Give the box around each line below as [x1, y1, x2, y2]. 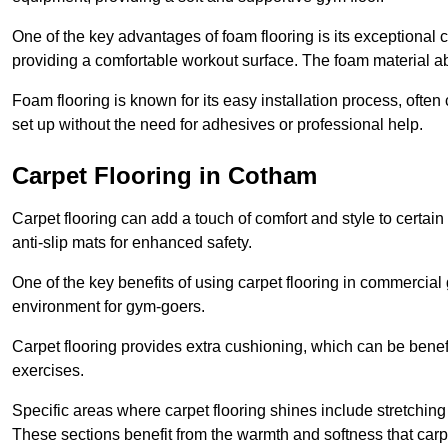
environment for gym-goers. [12, 298, 205, 316]
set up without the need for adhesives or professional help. [12, 116, 423, 134]
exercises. [12, 362, 84, 380]
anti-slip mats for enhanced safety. [12, 234, 252, 252]
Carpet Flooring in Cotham [12, 162, 317, 190]
